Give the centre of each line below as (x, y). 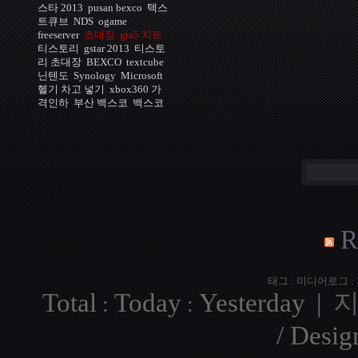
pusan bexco (115, 8)
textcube (145, 62)
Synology (95, 76)
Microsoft (142, 76)
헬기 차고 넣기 (71, 89)
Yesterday (252, 303)
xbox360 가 (135, 89)
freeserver (58, 35)
